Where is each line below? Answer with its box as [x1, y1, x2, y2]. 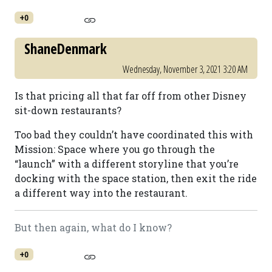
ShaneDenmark [24, 39, 107, 58]
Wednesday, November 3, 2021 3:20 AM [123, 63, 248, 76]
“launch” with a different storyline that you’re [15, 157, 239, 170]
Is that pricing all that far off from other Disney [15, 89, 246, 102]
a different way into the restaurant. [15, 186, 188, 199]
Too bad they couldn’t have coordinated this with [15, 128, 253, 141]
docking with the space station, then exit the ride [15, 172, 257, 185]
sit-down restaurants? [15, 104, 121, 117]
